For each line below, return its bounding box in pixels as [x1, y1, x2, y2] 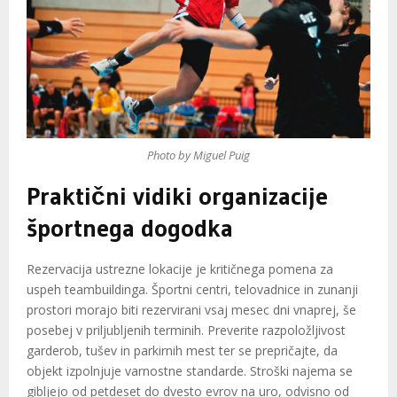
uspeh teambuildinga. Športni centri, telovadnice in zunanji [27, 281, 358, 299]
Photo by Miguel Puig [147, 146, 250, 163]
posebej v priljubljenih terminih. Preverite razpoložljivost [27, 322, 346, 339]
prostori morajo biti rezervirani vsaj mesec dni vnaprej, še [27, 301, 356, 319]
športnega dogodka [27, 213, 233, 244]
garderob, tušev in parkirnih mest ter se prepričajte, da [27, 342, 338, 360]
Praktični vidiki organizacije [27, 181, 328, 212]
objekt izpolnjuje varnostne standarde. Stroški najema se [27, 362, 353, 380]
